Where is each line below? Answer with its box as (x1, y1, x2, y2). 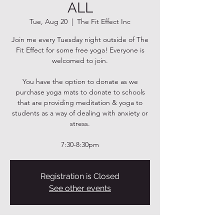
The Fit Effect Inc (77, 17, 130, 26)
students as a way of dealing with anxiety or (12, 108, 148, 117)
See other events (49, 183, 111, 193)
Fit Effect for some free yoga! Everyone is (15, 45, 144, 54)
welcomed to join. (52, 56, 108, 65)
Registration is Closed (40, 171, 119, 181)
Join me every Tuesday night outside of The (11, 35, 148, 44)
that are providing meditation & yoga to (17, 98, 142, 107)
